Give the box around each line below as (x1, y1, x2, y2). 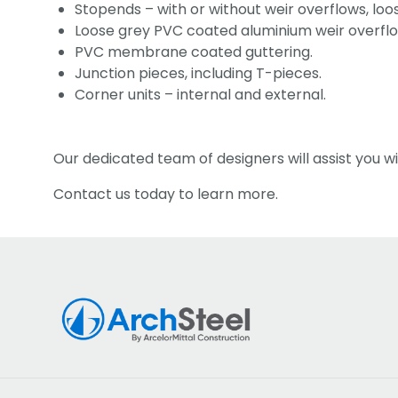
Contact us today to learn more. (53, 184, 278, 204)
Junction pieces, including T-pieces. (75, 63, 322, 84)
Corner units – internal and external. (75, 84, 326, 105)
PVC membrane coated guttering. (75, 42, 313, 62)
